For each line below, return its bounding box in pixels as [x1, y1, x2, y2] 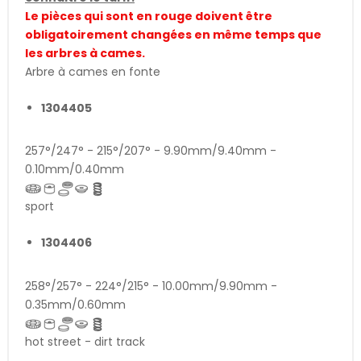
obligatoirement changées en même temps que [25, 26, 322, 43]
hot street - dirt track [25, 333, 145, 350]
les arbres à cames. [25, 44, 147, 61]
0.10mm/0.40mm [25, 161, 124, 178]
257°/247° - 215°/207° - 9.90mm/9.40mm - [25, 143, 276, 160]
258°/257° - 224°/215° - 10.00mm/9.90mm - [25, 277, 277, 294]
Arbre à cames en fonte [25, 63, 160, 80]
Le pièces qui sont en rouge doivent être [25, 7, 272, 24]
